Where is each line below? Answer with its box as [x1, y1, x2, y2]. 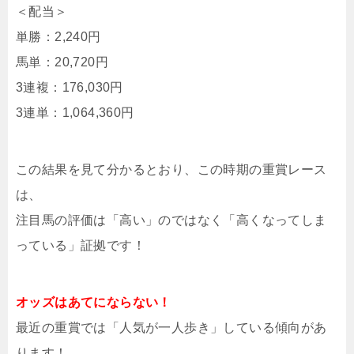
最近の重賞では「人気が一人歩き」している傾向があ [16, 321, 327, 334]
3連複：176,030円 [16, 81, 123, 94]
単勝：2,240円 [16, 30, 101, 43]
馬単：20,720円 [16, 55, 109, 69]
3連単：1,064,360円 [16, 106, 134, 119]
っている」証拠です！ [16, 239, 145, 252]
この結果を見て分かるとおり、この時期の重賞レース [16, 163, 327, 176]
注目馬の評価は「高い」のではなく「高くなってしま [16, 213, 327, 227]
